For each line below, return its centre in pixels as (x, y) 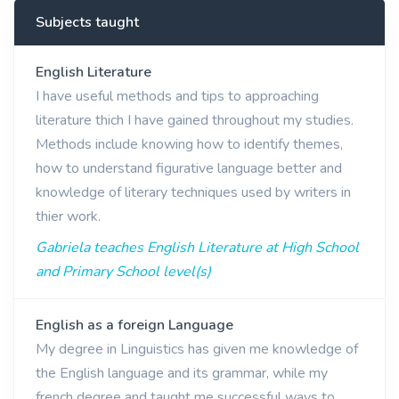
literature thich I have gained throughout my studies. (195, 120)
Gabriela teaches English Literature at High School (197, 248)
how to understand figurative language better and (189, 168)
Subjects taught (87, 22)
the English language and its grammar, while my (182, 373)
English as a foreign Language (134, 325)
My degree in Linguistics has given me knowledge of (197, 349)
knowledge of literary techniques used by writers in (193, 192)
